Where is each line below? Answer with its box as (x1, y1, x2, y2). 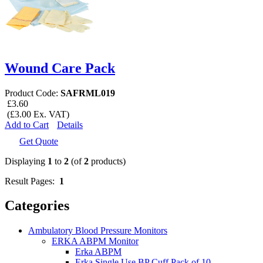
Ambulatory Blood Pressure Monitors (28, 225, 167, 236)
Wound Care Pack (5, 60, 115, 76)
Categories (5, 198, 69, 214)
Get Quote (19, 136, 58, 146)
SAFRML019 (60, 87, 115, 98)
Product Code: (5, 87, 60, 98)
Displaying (5, 156, 48, 166)
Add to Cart (5, 119, 49, 130)
